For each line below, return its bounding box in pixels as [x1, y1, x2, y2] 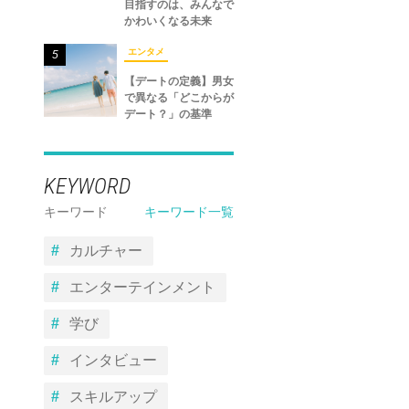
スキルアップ [69, 388, 157, 404]
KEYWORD [44, 173, 131, 199]
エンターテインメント [69, 278, 215, 295]
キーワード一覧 [144, 204, 234, 219]
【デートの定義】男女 [124, 74, 234, 88]
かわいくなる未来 [124, 14, 212, 27]
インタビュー [69, 351, 157, 368]
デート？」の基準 [124, 107, 212, 121]
